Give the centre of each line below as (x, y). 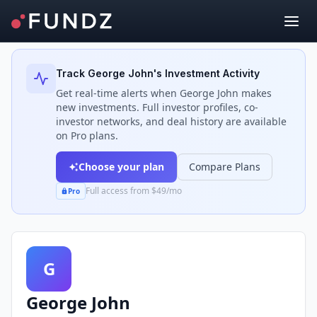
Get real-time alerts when (118, 93)
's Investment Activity (207, 73)
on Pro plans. (87, 136)
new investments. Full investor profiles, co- (157, 107)
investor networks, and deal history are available (171, 121)
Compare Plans (225, 167)
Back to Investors (66, 24)
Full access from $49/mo (133, 191)
